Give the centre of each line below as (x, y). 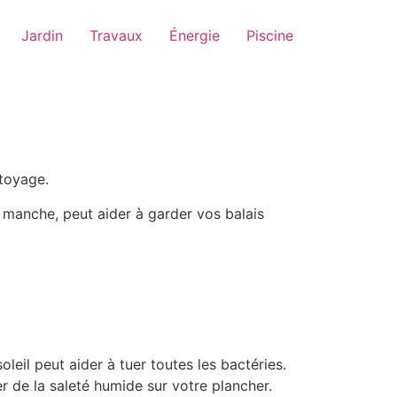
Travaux (116, 35)
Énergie (195, 35)
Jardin (42, 35)
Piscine (270, 35)
